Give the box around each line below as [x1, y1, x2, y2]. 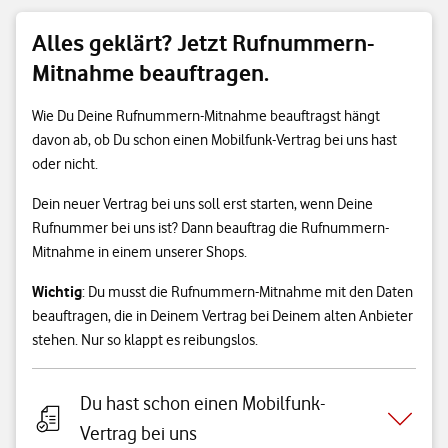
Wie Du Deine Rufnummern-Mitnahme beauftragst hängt [32, 107, 380, 125]
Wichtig [32, 282, 82, 301]
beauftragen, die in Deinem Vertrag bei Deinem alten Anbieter [32, 307, 413, 325]
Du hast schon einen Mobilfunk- [80, 392, 326, 415]
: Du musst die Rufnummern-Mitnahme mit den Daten [82, 283, 413, 301]
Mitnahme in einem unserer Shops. [32, 243, 247, 261]
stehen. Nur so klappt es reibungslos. [32, 331, 258, 349]
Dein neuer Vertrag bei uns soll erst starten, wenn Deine [32, 195, 373, 213]
